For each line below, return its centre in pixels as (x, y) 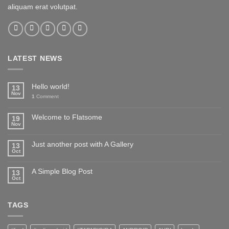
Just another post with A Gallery (83, 144)
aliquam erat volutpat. (43, 6)
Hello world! (51, 87)
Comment (47, 97)
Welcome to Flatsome (67, 117)
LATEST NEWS (35, 58)
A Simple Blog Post (62, 171)
